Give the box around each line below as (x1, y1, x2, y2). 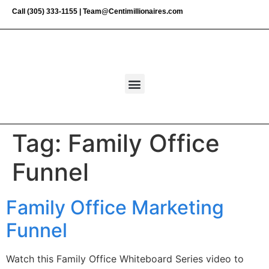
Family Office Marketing (6, 196, 224, 219)
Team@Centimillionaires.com (83, 7, 183, 16)
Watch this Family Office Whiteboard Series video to (6, 253, 244, 265)
